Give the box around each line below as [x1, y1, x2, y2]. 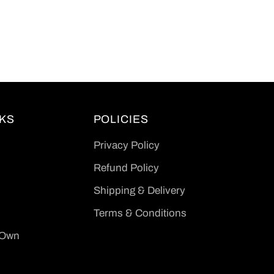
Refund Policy [93, 162, 159, 174]
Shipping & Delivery [93, 185, 185, 197]
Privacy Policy [93, 139, 160, 152]
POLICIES [93, 113, 149, 126]
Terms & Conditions [93, 207, 187, 220]
